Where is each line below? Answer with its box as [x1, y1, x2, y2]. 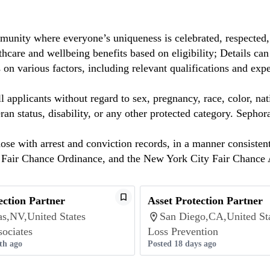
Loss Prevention [148, 225, 218, 237]
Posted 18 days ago [148, 239, 216, 248]
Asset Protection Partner [148, 195, 263, 207]
